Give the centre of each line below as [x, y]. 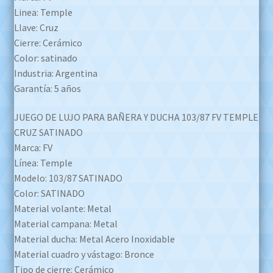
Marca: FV [33, 148]
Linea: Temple [43, 12]
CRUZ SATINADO [48, 133]
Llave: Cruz [36, 27]
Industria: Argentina [55, 73]
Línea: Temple [43, 163]
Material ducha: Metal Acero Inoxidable [94, 239]
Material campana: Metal [66, 224]
